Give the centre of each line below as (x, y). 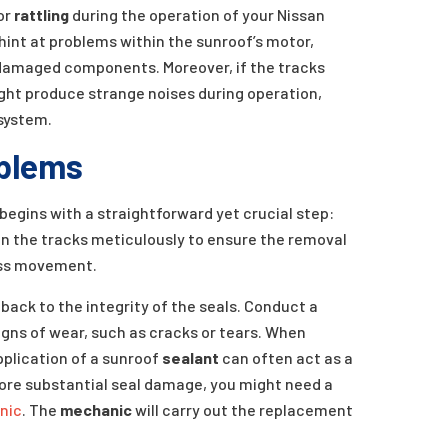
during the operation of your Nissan (197, 15)
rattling (41, 15)
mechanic (96, 410)
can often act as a (286, 358)
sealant (190, 358)
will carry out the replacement (242, 410)
